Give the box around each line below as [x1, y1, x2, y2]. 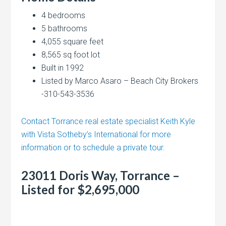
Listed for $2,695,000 [21, 182, 140, 197]
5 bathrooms [41, 23, 88, 33]
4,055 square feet [41, 36, 104, 46]
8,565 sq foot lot [41, 49, 100, 60]
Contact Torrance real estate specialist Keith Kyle [21, 116, 196, 126]
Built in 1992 [41, 63, 84, 73]
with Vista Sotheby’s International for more [21, 129, 172, 139]
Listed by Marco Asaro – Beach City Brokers [41, 76, 199, 86]
